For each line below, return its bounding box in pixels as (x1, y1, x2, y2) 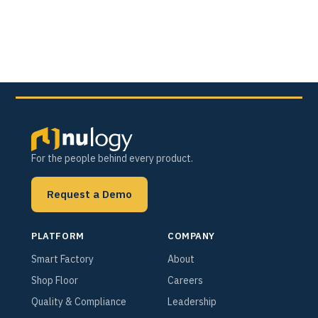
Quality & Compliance (31, 295, 127, 308)
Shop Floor (31, 273, 79, 287)
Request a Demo (47, 187, 133, 201)
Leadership (168, 295, 216, 308)
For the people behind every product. (31, 152, 194, 165)
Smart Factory (31, 252, 94, 265)
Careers (168, 273, 203, 287)
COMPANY (168, 229, 215, 242)
